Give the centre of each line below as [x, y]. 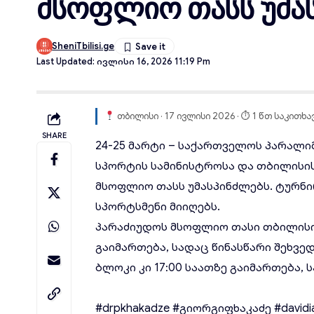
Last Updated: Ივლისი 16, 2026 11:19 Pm [123, 62]
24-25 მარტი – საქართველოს [180, 146]
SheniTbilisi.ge [83, 46]
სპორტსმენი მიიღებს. [158, 207]
